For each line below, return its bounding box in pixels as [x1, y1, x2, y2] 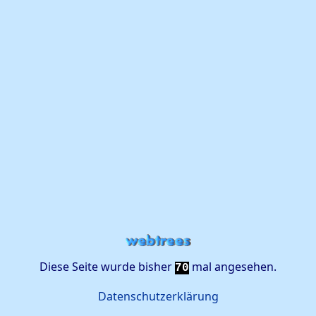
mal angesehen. [189, 259, 276, 274]
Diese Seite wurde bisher [39, 259, 175, 274]
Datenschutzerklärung [97, 288, 219, 304]
